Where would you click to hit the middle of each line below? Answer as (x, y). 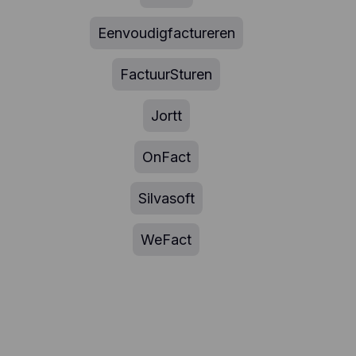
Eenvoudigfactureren (166, 33)
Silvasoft (166, 199)
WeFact (166, 240)
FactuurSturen (166, 75)
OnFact (166, 157)
